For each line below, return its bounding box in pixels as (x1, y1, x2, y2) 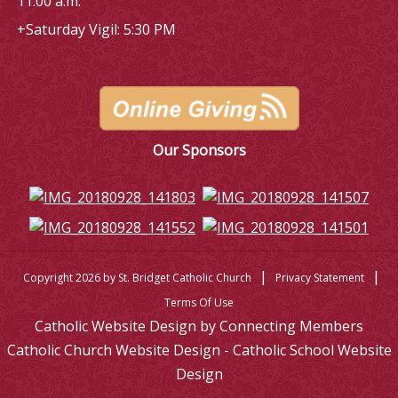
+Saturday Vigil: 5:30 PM (16, 19, 176, 39)
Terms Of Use (164, 295, 234, 311)
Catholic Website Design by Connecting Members (35, 316, 363, 337)
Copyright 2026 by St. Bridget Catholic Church (22, 270, 251, 286)
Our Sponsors (152, 140, 246, 161)
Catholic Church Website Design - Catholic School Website (6, 340, 392, 361)
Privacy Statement (275, 270, 364, 286)
